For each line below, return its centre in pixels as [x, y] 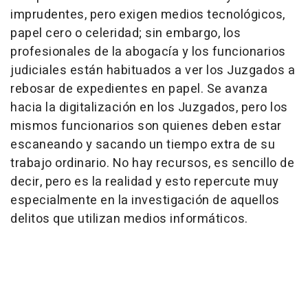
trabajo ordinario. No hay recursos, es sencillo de [152, 163]
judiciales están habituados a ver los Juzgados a [153, 70]
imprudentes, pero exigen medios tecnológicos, [148, 14]
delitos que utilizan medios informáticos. [129, 219]
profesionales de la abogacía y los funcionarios [148, 52]
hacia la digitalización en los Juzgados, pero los [149, 107]
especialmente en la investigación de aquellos [145, 200]
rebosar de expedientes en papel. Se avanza [139, 89]
